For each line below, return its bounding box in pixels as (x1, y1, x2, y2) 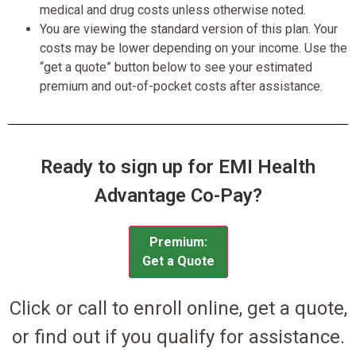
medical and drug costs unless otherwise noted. (40, 2, 306, 17)
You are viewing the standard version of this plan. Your (40, 21, 338, 37)
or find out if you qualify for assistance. (11, 325, 345, 348)
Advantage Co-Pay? (94, 184, 262, 207)
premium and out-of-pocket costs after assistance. (40, 78, 323, 94)
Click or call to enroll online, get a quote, (9, 296, 347, 319)
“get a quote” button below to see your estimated (40, 59, 312, 75)
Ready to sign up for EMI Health (41, 155, 315, 178)
